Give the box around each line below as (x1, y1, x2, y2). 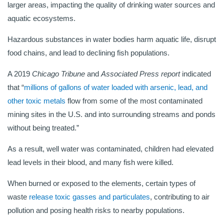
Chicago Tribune (32, 69, 85, 78)
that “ (7, 83, 24, 92)
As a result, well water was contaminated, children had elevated (7, 144, 213, 153)
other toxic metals (7, 96, 65, 105)
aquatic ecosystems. (7, 14, 75, 23)
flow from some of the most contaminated (65, 96, 202, 105)
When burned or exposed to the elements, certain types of (7, 179, 195, 188)
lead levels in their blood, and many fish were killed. (7, 158, 173, 167)
